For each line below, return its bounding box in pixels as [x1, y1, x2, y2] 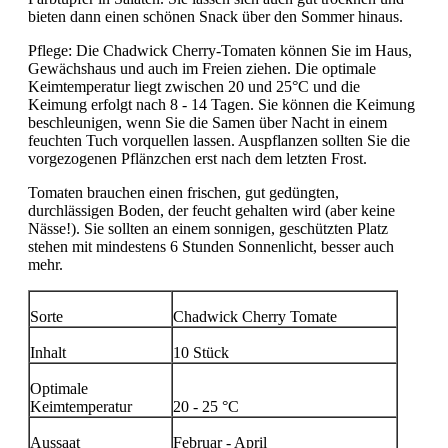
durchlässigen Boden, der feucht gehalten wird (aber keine [28, 202, 395, 220]
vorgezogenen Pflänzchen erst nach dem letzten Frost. [28, 150, 367, 168]
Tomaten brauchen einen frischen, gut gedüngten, [28, 184, 339, 202]
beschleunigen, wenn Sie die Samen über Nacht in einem [28, 114, 387, 132]
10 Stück [173, 344, 229, 362]
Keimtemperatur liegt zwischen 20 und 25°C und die [28, 78, 360, 96]
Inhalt [30, 344, 66, 362]
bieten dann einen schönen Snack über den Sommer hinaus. [28, 8, 403, 26]
